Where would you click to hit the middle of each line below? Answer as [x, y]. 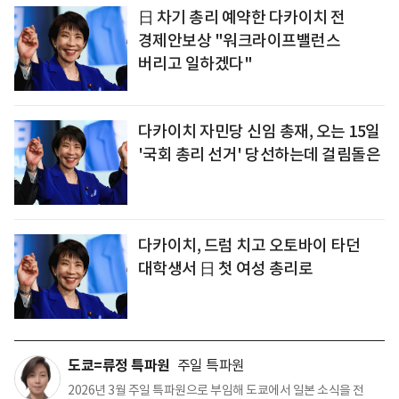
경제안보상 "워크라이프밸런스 [239, 40]
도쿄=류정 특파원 [119, 365]
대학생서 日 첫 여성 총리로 [225, 268]
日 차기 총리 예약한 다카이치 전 [241, 17]
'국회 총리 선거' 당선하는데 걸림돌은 [259, 154]
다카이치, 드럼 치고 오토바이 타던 [249, 245]
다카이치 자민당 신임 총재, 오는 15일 [259, 131]
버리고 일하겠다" [195, 63]
